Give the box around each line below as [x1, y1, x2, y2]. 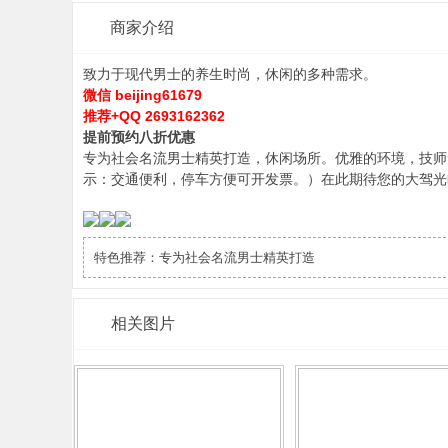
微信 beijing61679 [83, 87, 202, 103]
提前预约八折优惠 [83, 129, 195, 145]
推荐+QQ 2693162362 [83, 108, 225, 124]
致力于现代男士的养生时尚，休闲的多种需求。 [83, 66, 377, 82]
